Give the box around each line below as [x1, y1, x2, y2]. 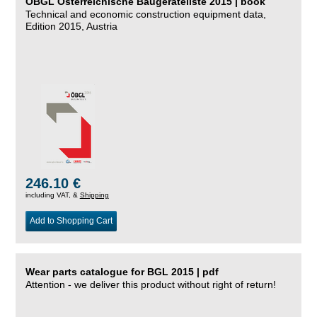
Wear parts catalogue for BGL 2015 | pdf [25, 265, 219, 277]
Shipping [79, 191, 109, 200]
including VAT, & [25, 191, 80, 200]
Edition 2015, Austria [25, 20, 117, 32]
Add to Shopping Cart [29, 216, 113, 226]
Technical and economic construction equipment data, [25, 8, 266, 20]
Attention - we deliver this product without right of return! [25, 278, 276, 290]
